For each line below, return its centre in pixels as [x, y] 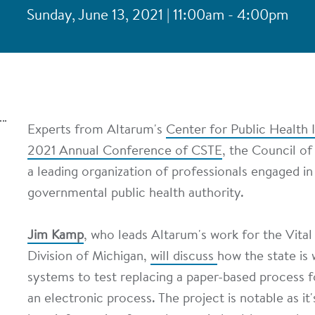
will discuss [184, 257]
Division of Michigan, [89, 257]
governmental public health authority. [136, 194]
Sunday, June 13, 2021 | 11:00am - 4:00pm [157, 16]
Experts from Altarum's [97, 130]
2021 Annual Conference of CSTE [125, 152]
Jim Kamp [56, 236]
